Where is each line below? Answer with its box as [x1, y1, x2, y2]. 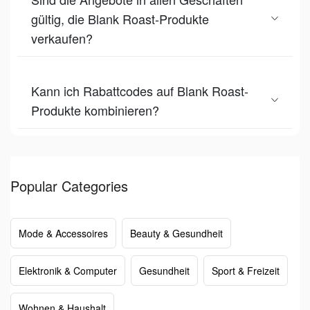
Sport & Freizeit [212, 263, 280, 277]
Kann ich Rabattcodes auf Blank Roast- [31, 81, 248, 100]
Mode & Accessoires [19, 226, 108, 240]
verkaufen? [31, 28, 93, 47]
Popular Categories [10, 175, 128, 196]
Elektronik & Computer [19, 263, 117, 277]
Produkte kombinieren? [31, 100, 159, 119]
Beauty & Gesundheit [130, 226, 223, 240]
